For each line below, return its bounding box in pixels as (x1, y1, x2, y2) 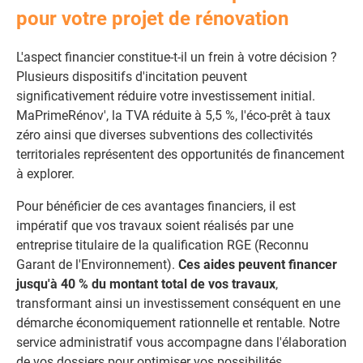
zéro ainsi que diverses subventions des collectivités (16, 127, 313, 143)
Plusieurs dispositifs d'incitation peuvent (16, 69, 247, 84)
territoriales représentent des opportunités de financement (16, 147, 344, 162)
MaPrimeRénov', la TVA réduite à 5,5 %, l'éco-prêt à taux (16, 108, 331, 123)
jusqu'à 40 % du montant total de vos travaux (16, 276, 275, 292)
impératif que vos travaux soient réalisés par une (16, 218, 293, 233)
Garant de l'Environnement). (16, 257, 178, 272)
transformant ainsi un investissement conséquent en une (16, 296, 340, 311)
